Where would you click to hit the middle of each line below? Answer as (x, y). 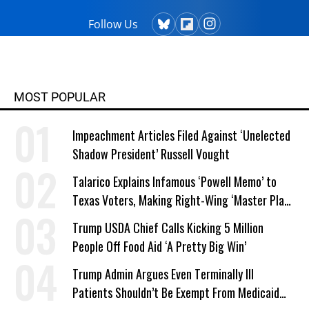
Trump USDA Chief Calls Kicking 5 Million (168, 228)
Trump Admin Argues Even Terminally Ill (163, 274)
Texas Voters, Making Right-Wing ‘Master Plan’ (182, 200)
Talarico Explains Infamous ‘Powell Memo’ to (175, 181)
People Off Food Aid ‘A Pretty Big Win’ (159, 246)
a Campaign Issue (113, 219)
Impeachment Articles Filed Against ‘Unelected (181, 135)
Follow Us (113, 24)
